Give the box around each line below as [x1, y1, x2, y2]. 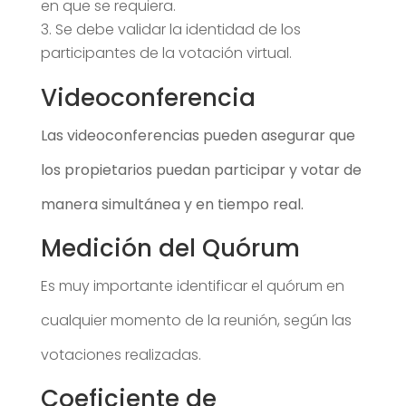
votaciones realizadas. [40, 343, 201, 365]
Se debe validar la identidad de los [54, 18, 301, 40]
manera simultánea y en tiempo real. [40, 193, 304, 215]
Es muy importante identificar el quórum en [40, 275, 344, 296]
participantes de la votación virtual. [40, 42, 292, 63]
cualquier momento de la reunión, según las [40, 309, 352, 331]
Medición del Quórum [40, 231, 300, 265]
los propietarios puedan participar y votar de [40, 159, 362, 180]
